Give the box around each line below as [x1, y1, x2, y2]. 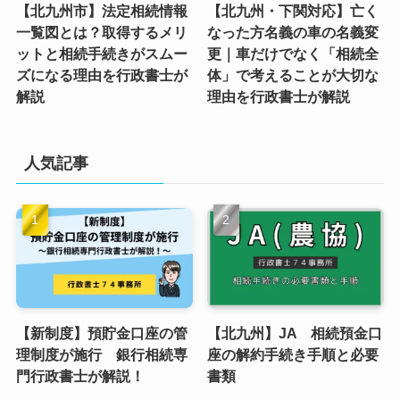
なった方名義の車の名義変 [207, 24, 379, 41]
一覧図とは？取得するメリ [15, 24, 187, 41]
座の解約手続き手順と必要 [207, 346, 379, 362]
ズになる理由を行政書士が [15, 67, 187, 84]
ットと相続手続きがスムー [15, 46, 187, 62]
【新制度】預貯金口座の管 [15, 324, 187, 341]
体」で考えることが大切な [207, 67, 379, 84]
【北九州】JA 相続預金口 [207, 324, 383, 341]
